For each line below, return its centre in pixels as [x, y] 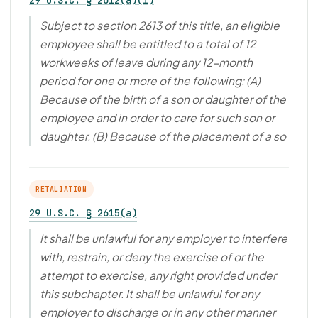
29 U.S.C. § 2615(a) [83, 213]
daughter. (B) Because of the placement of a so [163, 136]
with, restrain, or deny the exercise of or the [152, 257]
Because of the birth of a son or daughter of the [163, 99]
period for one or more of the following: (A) [150, 81]
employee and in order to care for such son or [157, 117]
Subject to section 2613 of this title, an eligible [160, 25]
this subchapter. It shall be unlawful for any [149, 294]
